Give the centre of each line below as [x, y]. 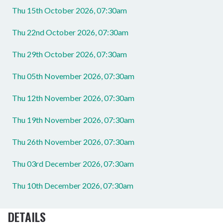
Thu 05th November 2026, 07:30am [73, 76]
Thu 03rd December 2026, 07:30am [73, 164]
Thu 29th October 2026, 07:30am [69, 54]
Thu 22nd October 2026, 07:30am [70, 32]
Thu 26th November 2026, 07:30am [73, 142]
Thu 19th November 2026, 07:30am [73, 120]
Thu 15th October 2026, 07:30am [69, 10]
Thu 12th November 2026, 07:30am [73, 98]
